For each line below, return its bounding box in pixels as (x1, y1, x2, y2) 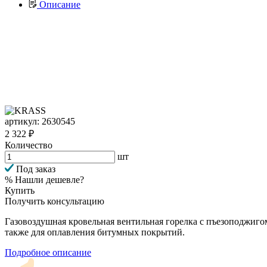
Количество (5, 139, 52, 150)
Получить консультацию (5, 195, 104, 206)
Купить (5, 185, 35, 195)
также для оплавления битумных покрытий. (5, 226, 185, 237)
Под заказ (16, 163, 55, 174)
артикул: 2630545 (5, 116, 75, 126)
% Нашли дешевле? (5, 174, 84, 185)
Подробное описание (5, 247, 91, 257)
